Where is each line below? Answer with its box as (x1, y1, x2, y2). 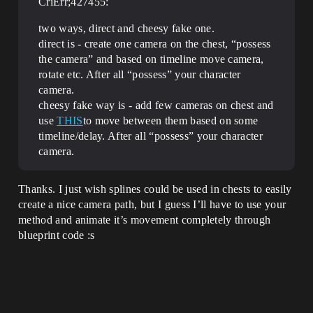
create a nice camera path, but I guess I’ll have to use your (18, 198, 286, 211)
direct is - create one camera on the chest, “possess (38, 38, 271, 50)
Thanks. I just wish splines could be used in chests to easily (18, 183, 292, 196)
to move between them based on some (82, 115, 259, 127)
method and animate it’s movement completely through (18, 214, 271, 226)
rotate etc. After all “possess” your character (38, 68, 241, 81)
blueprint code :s (18, 229, 95, 242)
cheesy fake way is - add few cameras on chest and (38, 99, 274, 112)
